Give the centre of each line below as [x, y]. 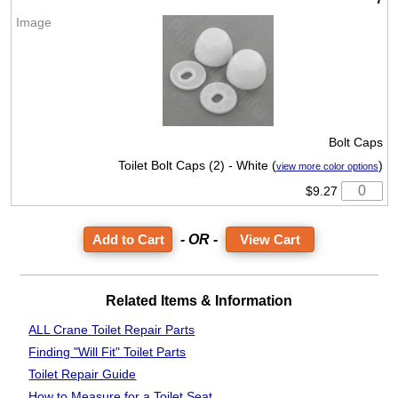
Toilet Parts [155, 353]
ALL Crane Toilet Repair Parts [112, 330]
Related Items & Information [199, 301]
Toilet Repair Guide [83, 375]
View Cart [270, 240]
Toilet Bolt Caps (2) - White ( [197, 166]
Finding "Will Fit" [76, 353]
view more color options [327, 167]
